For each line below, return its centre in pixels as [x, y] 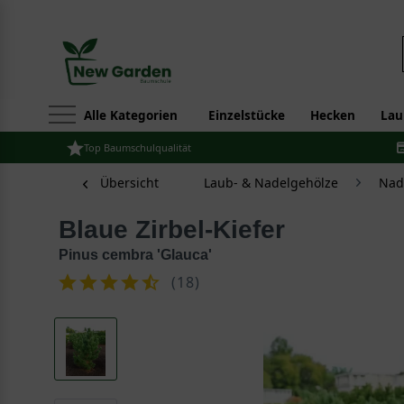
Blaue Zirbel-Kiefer [181, 230]
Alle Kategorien [131, 115]
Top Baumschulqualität [138, 147]
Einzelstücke [247, 115]
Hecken [333, 115]
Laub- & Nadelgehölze [271, 183]
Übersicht [129, 183]
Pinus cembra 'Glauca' [135, 255]
